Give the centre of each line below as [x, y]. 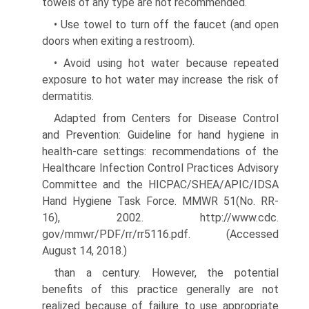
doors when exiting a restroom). [118, 41]
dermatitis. [68, 96]
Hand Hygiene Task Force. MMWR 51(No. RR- [160, 201]
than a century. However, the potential [166, 272]
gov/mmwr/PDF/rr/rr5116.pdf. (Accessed [160, 234]
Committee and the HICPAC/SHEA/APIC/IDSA [160, 184]
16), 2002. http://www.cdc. [160, 217]
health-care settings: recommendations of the [160, 151]
